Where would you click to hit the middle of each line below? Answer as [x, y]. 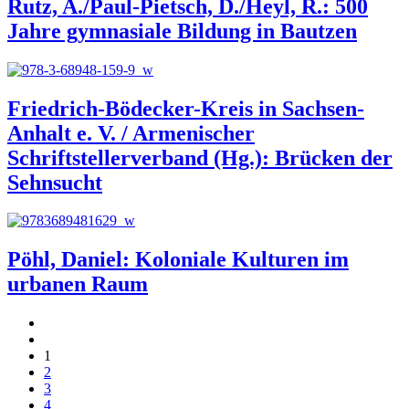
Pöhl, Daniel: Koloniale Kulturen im [178, 260]
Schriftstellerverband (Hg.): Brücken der [200, 157]
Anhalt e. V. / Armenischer [131, 133]
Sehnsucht [55, 182]
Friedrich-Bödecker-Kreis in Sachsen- [186, 108]
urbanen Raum [78, 284]
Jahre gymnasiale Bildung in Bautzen [182, 31]
